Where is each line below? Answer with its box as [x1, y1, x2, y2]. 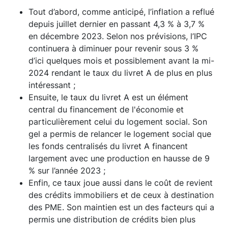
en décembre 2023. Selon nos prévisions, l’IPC [28, 31, 207, 41]
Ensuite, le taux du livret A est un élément [28, 92, 188, 102]
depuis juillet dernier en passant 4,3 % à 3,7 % [28, 19, 205, 29]
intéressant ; [28, 80, 75, 90]
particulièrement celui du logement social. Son [28, 117, 207, 127]
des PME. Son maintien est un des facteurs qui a [28, 202, 214, 212]
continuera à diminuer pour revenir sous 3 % [28, 43, 198, 53]
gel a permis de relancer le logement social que [28, 129, 211, 139]
